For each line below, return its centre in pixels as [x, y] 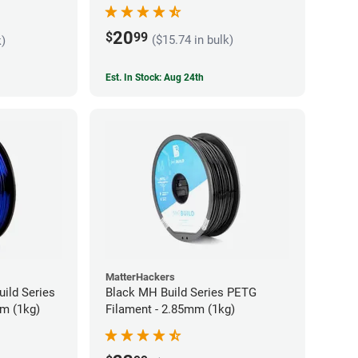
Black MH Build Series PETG [181, 292]
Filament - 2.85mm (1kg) [170, 309]
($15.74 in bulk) [193, 40]
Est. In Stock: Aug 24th [155, 77]
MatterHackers [140, 276]
